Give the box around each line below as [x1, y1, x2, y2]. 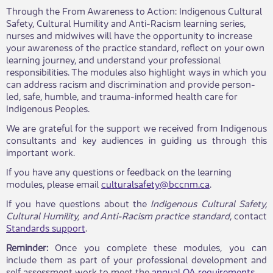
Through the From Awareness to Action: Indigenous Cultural [6, 3, 262, 17]
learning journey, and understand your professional [6, 52, 221, 66]
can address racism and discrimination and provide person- [6, 76, 255, 90]
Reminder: [6, 239, 48, 253]
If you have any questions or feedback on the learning [6, 164, 232, 178]
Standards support [6, 220, 85, 234]
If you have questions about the [6, 196, 151, 210]
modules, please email [6, 176, 101, 190]
